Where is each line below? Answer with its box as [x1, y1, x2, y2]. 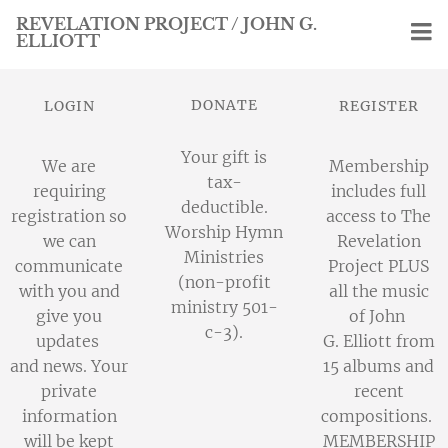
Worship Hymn [165, 222, 283, 242]
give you [36, 306, 103, 326]
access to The [326, 206, 432, 226]
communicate [15, 256, 124, 276]
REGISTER [338, 97, 419, 115]
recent [353, 381, 404, 401]
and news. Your [10, 356, 129, 376]
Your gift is [181, 147, 267, 167]
